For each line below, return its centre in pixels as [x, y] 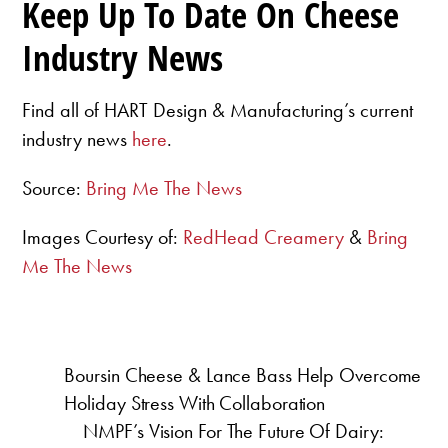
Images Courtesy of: [103, 237]
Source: [54, 188]
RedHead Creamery [264, 237]
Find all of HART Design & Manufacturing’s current [218, 110]
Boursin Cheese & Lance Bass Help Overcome [243, 375]
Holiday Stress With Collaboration [195, 403]
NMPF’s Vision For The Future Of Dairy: [233, 431]
